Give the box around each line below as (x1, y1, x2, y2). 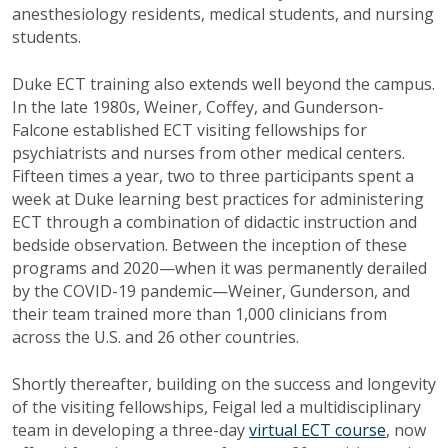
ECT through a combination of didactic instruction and (12, 210, 417, 233)
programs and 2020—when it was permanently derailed (12, 256, 427, 279)
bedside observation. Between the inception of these (12, 233, 407, 256)
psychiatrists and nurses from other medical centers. (12, 141, 405, 164)
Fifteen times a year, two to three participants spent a (12, 164, 414, 187)
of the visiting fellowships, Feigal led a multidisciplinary (12, 395, 421, 418)
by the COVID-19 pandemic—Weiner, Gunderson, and (12, 279, 410, 302)
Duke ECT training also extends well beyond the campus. (12, 72, 435, 95)
